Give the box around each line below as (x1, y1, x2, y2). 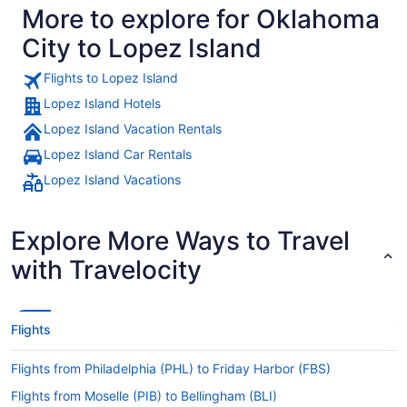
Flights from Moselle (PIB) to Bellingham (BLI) (11, 388, 277, 403)
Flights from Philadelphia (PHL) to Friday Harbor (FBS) (11, 361, 331, 376)
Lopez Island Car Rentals (44, 146, 192, 162)
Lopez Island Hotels (44, 95, 161, 111)
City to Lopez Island (22, 33, 262, 64)
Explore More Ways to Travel (11, 225, 350, 256)
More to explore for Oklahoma (22, 4, 380, 35)
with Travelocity (11, 254, 202, 285)
